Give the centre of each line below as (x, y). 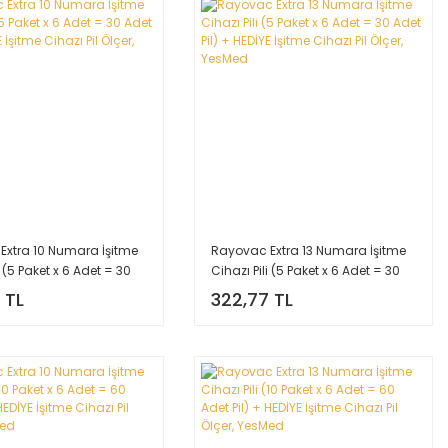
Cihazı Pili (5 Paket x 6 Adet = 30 (306, 271)
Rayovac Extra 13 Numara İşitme (309, 251)
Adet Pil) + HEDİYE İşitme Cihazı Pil (310, 291)
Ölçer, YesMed (253, 311)
